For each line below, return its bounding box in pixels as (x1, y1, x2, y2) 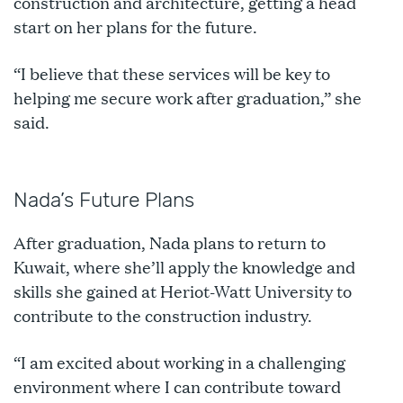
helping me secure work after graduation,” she (13, 86, 362, 109)
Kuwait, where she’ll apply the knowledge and (13, 255, 355, 278)
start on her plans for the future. (13, 15, 257, 38)
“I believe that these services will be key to (13, 62, 330, 85)
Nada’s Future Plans (13, 188, 194, 212)
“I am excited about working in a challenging (13, 351, 345, 373)
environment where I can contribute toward (13, 375, 341, 398)
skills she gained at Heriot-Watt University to (13, 280, 352, 302)
